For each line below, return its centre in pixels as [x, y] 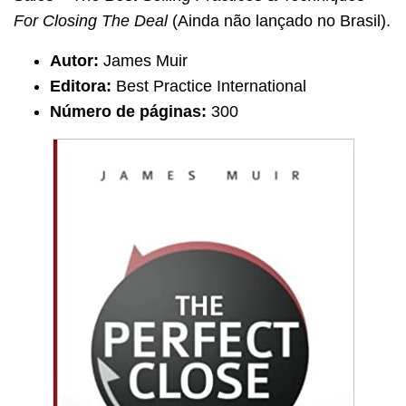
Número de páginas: [128, 111]
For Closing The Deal [91, 20]
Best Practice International [209, 86]
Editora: [81, 86]
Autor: [74, 60]
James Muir [143, 60]
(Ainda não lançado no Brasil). [279, 20]
